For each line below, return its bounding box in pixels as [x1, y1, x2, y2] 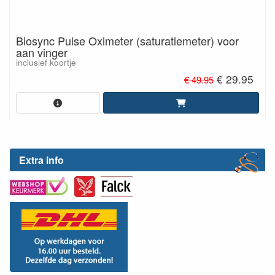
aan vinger [16, 44, 68, 60]
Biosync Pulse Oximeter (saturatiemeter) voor [16, 32, 239, 48]
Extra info [19, 153, 64, 167]
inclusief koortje [16, 56, 76, 68]
